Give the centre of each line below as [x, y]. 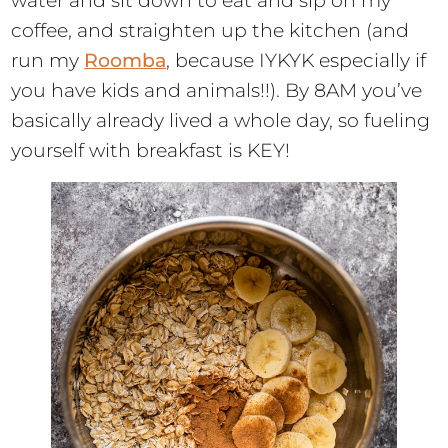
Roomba [125, 61]
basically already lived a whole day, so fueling [221, 121]
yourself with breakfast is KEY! [151, 151]
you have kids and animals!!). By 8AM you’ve [217, 91]
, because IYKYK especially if [296, 61]
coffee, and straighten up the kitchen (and [210, 31]
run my [48, 61]
